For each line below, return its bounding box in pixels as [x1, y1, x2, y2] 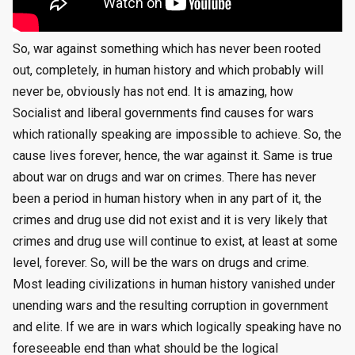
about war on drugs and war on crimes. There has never [13, 170, 316, 185]
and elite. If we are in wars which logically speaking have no [13, 319, 342, 335]
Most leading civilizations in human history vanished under [13, 277, 335, 292]
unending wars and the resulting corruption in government [13, 298, 328, 314]
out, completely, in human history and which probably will [13, 63, 323, 78]
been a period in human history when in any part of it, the [13, 191, 322, 207]
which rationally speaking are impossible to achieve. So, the [13, 127, 342, 143]
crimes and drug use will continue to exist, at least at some [13, 234, 338, 250]
